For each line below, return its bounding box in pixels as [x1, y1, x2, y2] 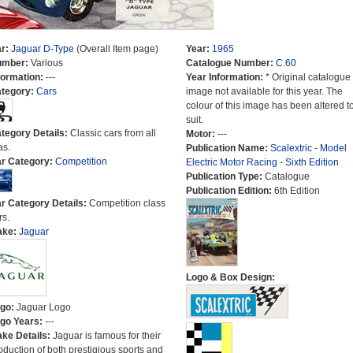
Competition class [88, 198, 165, 209]
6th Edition [273, 185, 320, 196]
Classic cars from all [69, 128, 156, 139]
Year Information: [185, 72, 266, 83]
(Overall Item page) [73, 43, 158, 54]
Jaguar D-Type [10, 43, 74, 54]
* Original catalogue [265, 72, 351, 83]
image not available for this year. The [185, 86, 343, 97]
